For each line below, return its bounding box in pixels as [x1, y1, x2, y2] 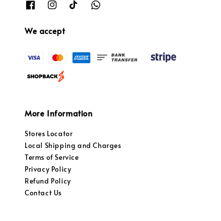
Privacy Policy [25, 164, 72, 174]
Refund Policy [25, 176, 71, 186]
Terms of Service [25, 152, 79, 162]
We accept [25, 25, 65, 37]
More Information [25, 108, 93, 119]
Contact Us [25, 188, 62, 198]
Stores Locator [25, 129, 73, 139]
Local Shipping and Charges [25, 141, 121, 150]
